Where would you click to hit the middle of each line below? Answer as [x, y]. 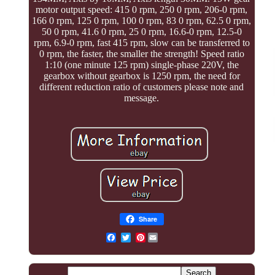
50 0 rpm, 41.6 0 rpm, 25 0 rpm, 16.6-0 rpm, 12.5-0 [141, 32]
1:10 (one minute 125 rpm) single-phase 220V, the [141, 65]
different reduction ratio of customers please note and [142, 87]
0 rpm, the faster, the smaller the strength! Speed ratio [141, 54]
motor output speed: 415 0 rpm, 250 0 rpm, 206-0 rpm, [142, 10]
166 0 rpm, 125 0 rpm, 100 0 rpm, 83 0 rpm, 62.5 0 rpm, [142, 21]
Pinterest [164, 238]
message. [142, 98]
